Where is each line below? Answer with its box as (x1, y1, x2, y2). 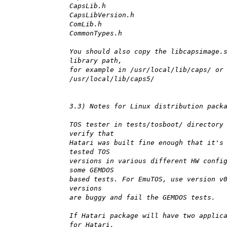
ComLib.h (69, 20, 102, 28)
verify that (69, 130, 114, 138)
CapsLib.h (69, 2, 106, 10)
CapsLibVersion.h (69, 11, 134, 19)
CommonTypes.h (69, 29, 122, 37)
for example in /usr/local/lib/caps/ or (69, 66, 223, 74)
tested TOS (69, 148, 110, 156)
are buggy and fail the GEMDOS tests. (69, 194, 215, 202)
